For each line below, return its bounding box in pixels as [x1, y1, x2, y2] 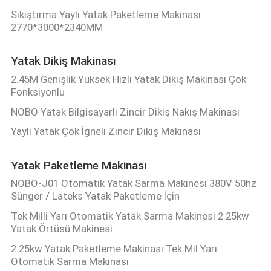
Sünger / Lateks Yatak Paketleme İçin [10, 190, 180, 203]
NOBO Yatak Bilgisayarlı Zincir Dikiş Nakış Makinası [10, 105, 240, 118]
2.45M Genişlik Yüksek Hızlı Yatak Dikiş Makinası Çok [10, 73, 246, 85]
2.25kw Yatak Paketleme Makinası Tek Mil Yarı [10, 243, 217, 255]
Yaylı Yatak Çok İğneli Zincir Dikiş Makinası [10, 125, 201, 138]
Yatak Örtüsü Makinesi [10, 223, 113, 235]
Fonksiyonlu [10, 85, 65, 98]
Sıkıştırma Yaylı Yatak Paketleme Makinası [10, 8, 201, 21]
